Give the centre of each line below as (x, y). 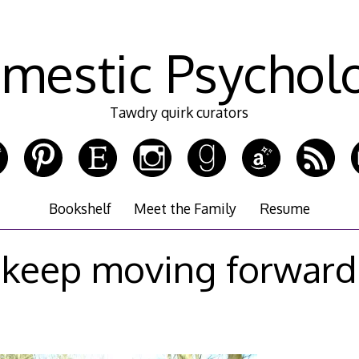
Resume (284, 209)
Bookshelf (81, 209)
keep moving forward (179, 268)
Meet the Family (186, 209)
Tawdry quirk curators (179, 113)
